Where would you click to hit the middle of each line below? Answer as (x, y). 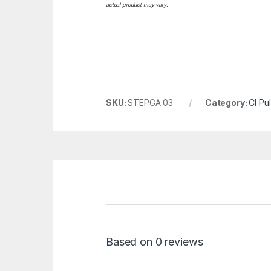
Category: (227, 103)
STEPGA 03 (151, 103)
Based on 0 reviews (155, 242)
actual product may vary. (137, 5)
